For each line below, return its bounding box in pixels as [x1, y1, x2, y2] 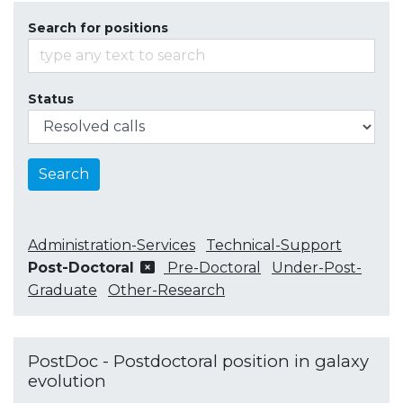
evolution [28, 370, 106, 391]
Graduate [28, 281, 97, 299]
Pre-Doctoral [167, 258, 261, 276]
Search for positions [28, 19, 168, 36]
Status [28, 90, 74, 107]
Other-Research [108, 281, 225, 299]
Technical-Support [206, 236, 342, 254]
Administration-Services [28, 236, 195, 254]
